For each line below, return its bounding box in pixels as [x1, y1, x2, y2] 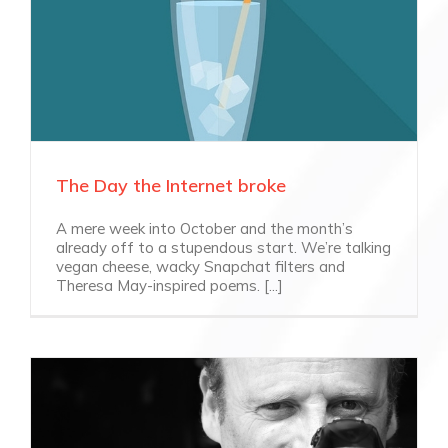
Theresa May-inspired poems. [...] [56, 275, 283, 295]
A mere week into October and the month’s [56, 218, 353, 238]
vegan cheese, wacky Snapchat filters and [56, 256, 345, 276]
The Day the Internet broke [56, 173, 286, 197]
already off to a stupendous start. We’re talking [56, 237, 391, 257]
